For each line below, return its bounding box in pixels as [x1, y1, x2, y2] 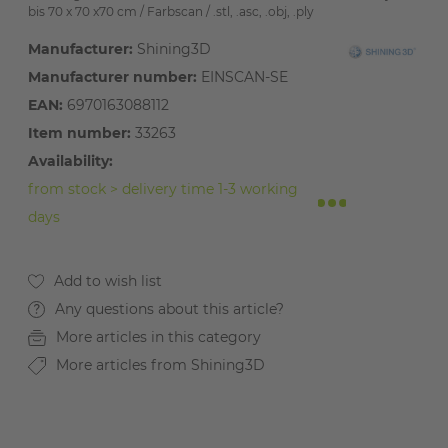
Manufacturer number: [28, 68, 198, 86]
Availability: [28, 152, 114, 170]
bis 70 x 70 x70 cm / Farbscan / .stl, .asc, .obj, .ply [28, 4, 315, 19]
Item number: [28, 124, 132, 142]
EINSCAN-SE [197, 68, 289, 86]
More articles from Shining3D [56, 356, 266, 374]
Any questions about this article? [55, 300, 285, 318]
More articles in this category [56, 328, 262, 346]
